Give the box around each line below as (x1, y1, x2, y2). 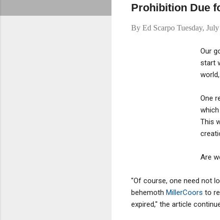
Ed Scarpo (142, 24, 175, 32)
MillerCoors (166, 188, 203, 197)
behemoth (131, 188, 166, 197)
